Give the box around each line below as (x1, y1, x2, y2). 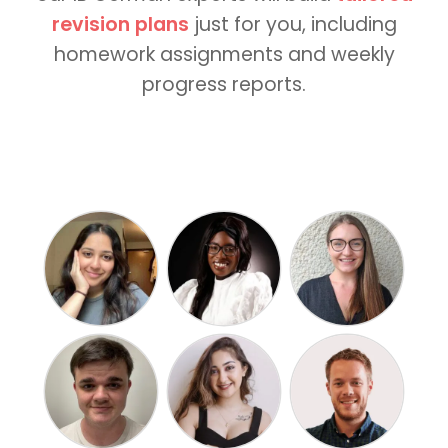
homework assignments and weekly (53, 41, 395, 69)
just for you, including (193, 11, 397, 39)
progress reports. (142, 71, 306, 99)
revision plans (51, 11, 194, 39)
